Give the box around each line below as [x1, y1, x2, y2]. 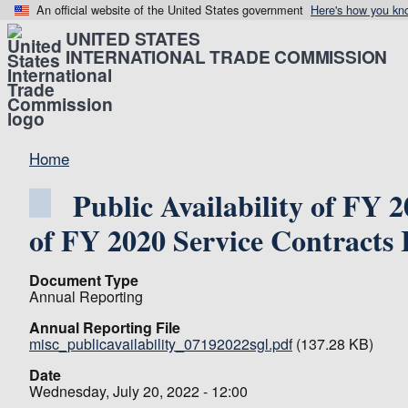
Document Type [29, 270, 138, 291]
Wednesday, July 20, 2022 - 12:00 [29, 381, 248, 402]
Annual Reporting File [29, 317, 180, 338]
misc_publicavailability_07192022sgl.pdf [29, 333, 292, 354]
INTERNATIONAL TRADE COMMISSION [66, 44, 388, 69]
